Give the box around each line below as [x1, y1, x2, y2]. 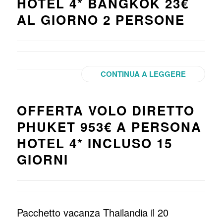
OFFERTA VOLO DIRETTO [16, 101, 195, 119]
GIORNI [16, 150, 68, 168]
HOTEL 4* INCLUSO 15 [16, 134, 172, 152]
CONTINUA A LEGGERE [101, 68, 186, 79]
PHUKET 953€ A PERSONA [16, 117, 202, 136]
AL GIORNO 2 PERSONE [16, 10, 185, 29]
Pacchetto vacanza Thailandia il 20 [16, 205, 168, 220]
